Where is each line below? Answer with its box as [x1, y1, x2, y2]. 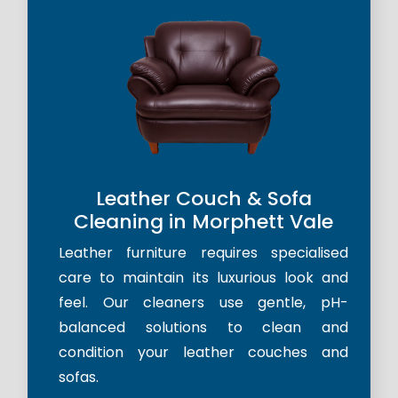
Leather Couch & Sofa [95, 185, 312, 213]
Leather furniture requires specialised [59, 243, 348, 264]
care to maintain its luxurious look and [59, 267, 348, 289]
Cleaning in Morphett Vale [74, 208, 333, 236]
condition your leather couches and [59, 342, 348, 363]
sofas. [59, 367, 99, 388]
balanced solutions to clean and [59, 317, 348, 338]
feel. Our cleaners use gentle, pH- [59, 292, 348, 314]
